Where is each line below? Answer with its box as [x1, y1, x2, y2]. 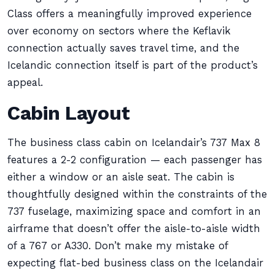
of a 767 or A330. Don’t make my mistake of [7, 240, 228, 252]
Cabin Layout [7, 101, 130, 125]
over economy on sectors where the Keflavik [7, 25, 231, 37]
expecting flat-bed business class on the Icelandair [7, 257, 263, 269]
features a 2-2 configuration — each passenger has [7, 154, 262, 166]
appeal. [7, 77, 43, 88]
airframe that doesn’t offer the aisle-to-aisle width [7, 223, 260, 234]
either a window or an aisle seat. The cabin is [7, 171, 234, 183]
